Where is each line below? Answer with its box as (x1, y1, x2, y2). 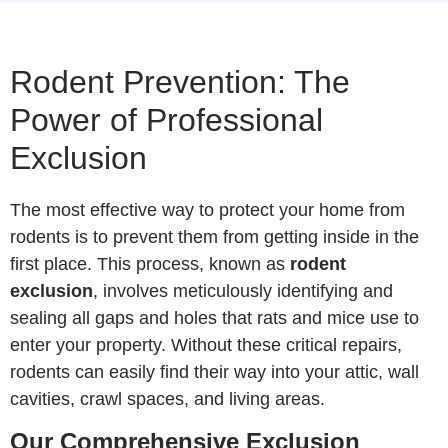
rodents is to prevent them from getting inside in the (10, 227, 419, 248)
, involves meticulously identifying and (93, 281, 393, 302)
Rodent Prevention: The (10, 64, 350, 101)
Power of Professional (10, 102, 323, 139)
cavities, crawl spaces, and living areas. (10, 389, 325, 410)
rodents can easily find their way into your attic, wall (10, 362, 419, 383)
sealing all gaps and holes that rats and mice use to (10, 308, 419, 329)
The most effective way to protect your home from (10, 200, 405, 221)
